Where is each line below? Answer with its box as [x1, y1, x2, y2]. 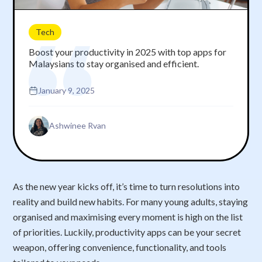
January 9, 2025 [38, 85, 95, 95]
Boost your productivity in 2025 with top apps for [29, 46, 227, 57]
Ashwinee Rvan [49, 120, 106, 131]
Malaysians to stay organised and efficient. [29, 57, 199, 69]
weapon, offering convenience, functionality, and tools [13, 241, 227, 253]
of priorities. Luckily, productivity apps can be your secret [13, 226, 242, 237]
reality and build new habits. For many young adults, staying [13, 195, 249, 207]
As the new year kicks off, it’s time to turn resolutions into [13, 180, 240, 192]
